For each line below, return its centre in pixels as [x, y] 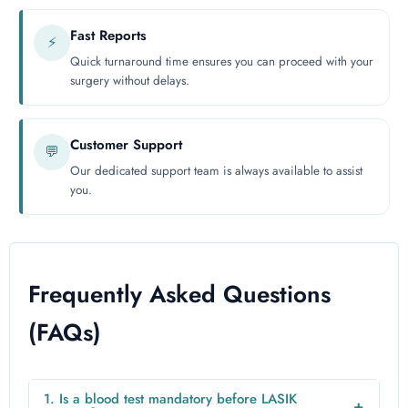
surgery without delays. [130, 81]
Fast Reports [108, 36]
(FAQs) [65, 333]
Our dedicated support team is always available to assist [216, 171]
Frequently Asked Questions [179, 295]
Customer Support [126, 145]
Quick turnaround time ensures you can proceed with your [222, 62]
